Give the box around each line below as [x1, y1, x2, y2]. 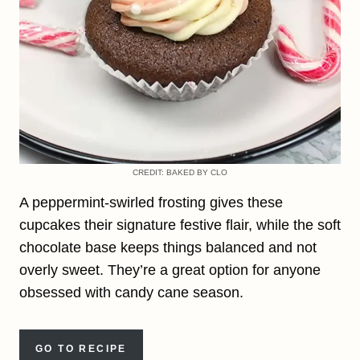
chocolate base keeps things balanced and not [19, 239, 317, 256]
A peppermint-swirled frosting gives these [19, 194, 283, 211]
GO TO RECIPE [35, 342, 127, 354]
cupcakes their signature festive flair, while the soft [19, 216, 341, 233]
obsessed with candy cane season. [19, 284, 243, 301]
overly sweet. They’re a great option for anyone [19, 261, 321, 278]
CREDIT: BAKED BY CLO [133, 167, 227, 177]
